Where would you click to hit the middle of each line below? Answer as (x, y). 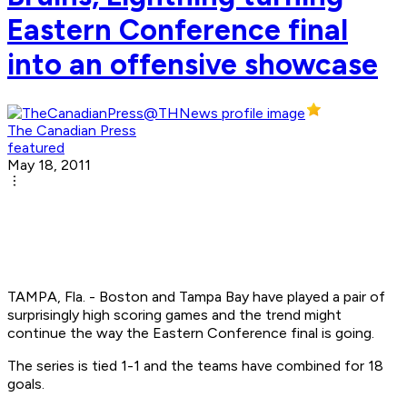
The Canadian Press (72, 131)
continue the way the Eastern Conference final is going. (191, 333)
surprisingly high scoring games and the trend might (174, 315)
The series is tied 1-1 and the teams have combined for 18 (195, 366)
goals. (26, 384)
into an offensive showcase (193, 64)
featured (36, 148)
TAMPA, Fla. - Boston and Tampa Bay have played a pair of (196, 297)
